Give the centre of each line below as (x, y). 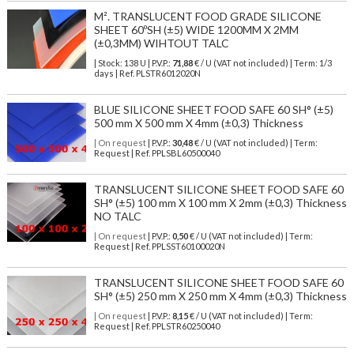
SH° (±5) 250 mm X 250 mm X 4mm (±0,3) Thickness (220, 296)
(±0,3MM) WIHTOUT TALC (161, 43)
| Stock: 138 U (120, 63)
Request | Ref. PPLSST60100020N (159, 247)
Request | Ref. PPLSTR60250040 (156, 326)
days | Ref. (115, 73)
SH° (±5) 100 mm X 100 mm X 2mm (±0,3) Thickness (220, 203)
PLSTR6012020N (168, 73)
